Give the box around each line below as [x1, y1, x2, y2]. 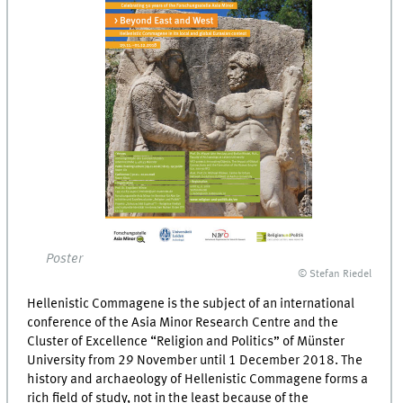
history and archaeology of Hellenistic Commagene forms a [27, 372, 369, 388]
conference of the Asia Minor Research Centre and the [27, 316, 339, 331]
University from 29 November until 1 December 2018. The [27, 354, 363, 369]
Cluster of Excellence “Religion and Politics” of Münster [27, 335, 345, 350]
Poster [46, 251, 84, 266]
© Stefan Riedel [298, 268, 372, 280]
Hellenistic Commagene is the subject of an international [27, 297, 355, 312]
